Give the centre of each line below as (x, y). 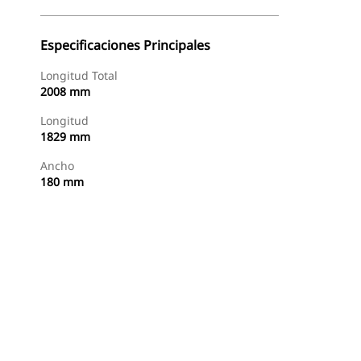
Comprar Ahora (114, 339)
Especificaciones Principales (125, 45)
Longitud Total (79, 75)
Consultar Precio (222, 339)
